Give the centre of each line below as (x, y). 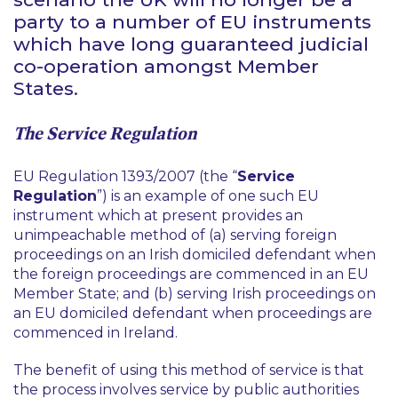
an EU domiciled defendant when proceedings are (193, 313)
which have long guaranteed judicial (191, 44)
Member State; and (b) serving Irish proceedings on (195, 294)
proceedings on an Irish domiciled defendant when (195, 255)
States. (46, 88)
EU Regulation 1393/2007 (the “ (125, 176)
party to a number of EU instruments (192, 22)
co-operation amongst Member (166, 66)
